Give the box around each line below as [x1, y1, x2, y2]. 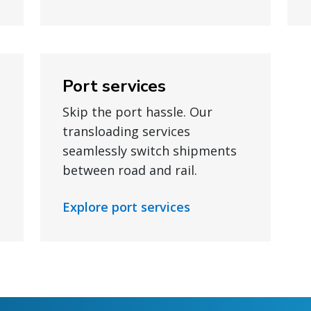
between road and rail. [62, 162, 197, 178]
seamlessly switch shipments [62, 142, 237, 159]
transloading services [62, 123, 190, 140]
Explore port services [62, 199, 190, 215]
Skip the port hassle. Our [62, 103, 212, 120]
